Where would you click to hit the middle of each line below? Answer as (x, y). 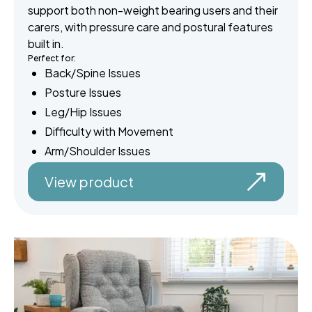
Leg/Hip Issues (83, 112)
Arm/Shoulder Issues (97, 151)
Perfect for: (52, 58)
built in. (46, 44)
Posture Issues (83, 93)
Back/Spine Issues (93, 73)
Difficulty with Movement (109, 132)
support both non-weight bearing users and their (153, 10)
